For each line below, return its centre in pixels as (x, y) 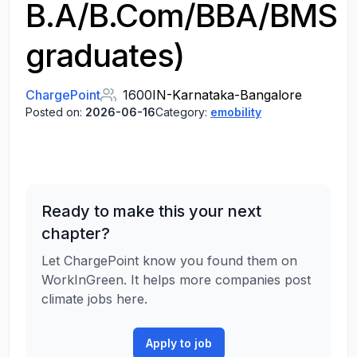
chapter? (76, 233)
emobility (236, 112)
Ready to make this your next (151, 211)
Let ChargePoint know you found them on (169, 261)
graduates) (105, 55)
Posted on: (55, 112)
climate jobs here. (94, 299)
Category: (183, 112)
